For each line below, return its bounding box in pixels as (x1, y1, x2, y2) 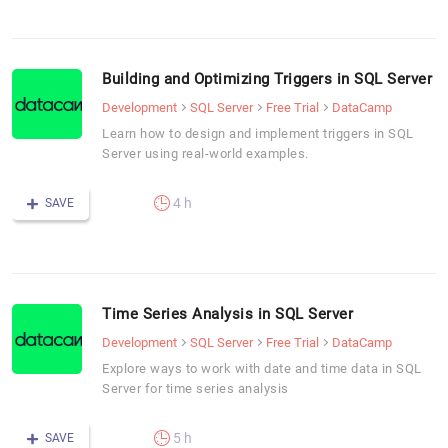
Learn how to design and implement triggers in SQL (102, 125, 414, 141)
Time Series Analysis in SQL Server (102, 304, 353, 323)
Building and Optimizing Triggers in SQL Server (102, 69, 432, 88)
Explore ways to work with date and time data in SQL (102, 360, 422, 376)
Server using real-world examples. (102, 145, 309, 161)
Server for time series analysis (102, 380, 289, 396)
